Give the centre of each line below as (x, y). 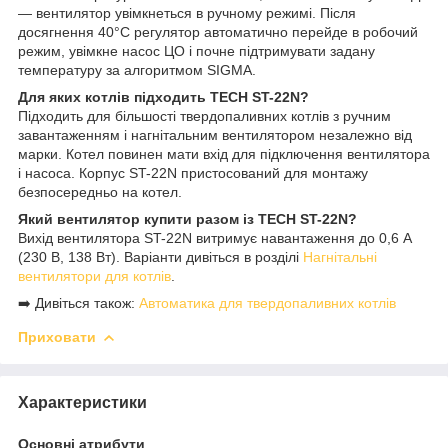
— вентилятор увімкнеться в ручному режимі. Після (187, 12)
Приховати (57, 336)
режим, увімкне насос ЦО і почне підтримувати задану (196, 50)
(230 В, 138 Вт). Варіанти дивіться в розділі (160, 256)
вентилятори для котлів (94, 275)
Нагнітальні (340, 256)
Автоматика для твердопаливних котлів (267, 302)
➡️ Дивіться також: (78, 302)
